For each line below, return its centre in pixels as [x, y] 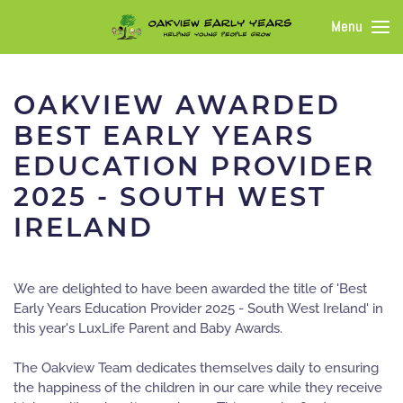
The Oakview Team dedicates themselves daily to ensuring [196, 368]
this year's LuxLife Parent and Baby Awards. [148, 328]
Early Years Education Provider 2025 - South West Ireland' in [198, 309]
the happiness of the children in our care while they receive [198, 388]
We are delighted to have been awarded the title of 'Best [190, 289]
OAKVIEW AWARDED [177, 105]
